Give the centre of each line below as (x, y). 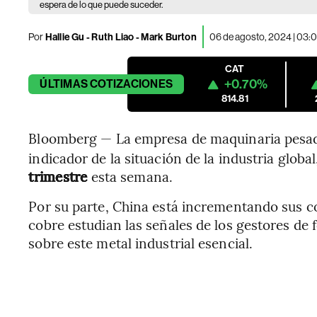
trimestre (60, 176)
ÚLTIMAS (64, 84)
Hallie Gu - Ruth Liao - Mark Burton (120, 37)
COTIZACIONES (132, 84)
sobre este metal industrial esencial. (141, 243)
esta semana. (132, 176)
